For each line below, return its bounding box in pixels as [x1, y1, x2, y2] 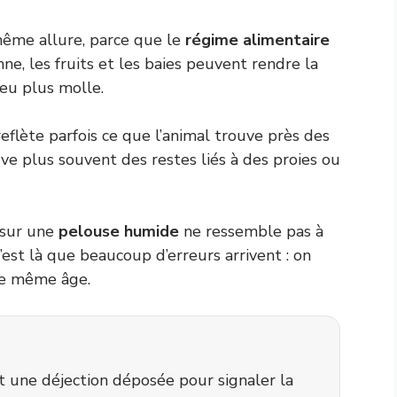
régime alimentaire [185, 29, 330, 51]
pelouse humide [58, 221, 179, 242]
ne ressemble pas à [179, 221, 323, 242]
